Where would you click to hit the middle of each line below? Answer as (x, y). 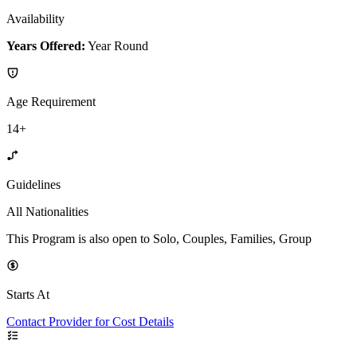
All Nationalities (47, 212)
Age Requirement (51, 102)
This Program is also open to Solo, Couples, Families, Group (159, 239)
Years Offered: (46, 46)
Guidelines (33, 185)
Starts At (28, 295)
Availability (35, 19)
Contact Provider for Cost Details (90, 322)
